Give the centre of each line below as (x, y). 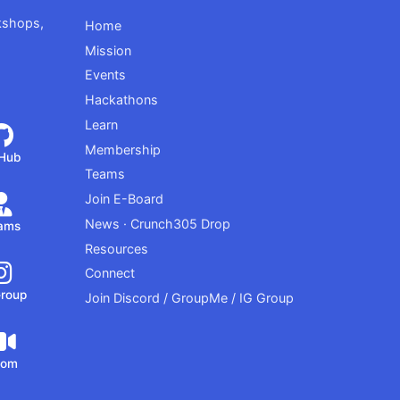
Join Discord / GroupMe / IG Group (189, 298)
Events (105, 75)
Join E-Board (124, 199)
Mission (108, 50)
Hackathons (121, 100)
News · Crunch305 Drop (157, 223)
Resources (116, 248)
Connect (109, 273)
